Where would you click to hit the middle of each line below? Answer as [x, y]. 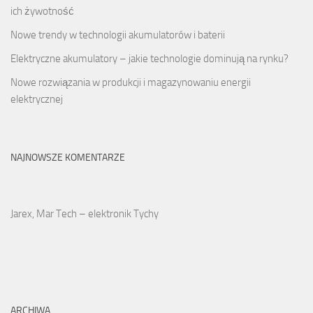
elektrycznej [37, 100]
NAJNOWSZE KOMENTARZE [68, 158]
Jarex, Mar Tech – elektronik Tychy [85, 214]
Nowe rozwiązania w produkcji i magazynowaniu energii [131, 83]
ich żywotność [42, 12]
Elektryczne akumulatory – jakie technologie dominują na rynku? [150, 59]
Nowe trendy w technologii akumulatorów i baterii [118, 35]
